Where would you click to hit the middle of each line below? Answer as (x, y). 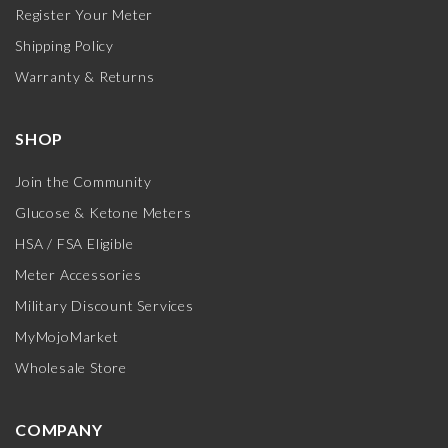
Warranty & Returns (85, 76)
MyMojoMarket (67, 336)
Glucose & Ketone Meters (103, 212)
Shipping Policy (64, 45)
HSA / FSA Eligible (74, 243)
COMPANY (59, 429)
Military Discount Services (104, 305)
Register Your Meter (84, 14)
